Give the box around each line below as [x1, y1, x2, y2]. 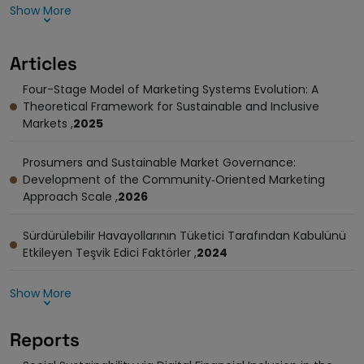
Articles [10, 52, 77, 76]
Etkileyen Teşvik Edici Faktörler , [23, 245, 197, 261]
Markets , [23, 115, 73, 132]
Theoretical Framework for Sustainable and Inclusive [23, 98, 319, 115]
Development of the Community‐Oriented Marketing [23, 171, 325, 188]
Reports [10, 328, 80, 352]
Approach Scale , [23, 188, 118, 205]
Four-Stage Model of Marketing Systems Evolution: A [23, 81, 318, 97]
